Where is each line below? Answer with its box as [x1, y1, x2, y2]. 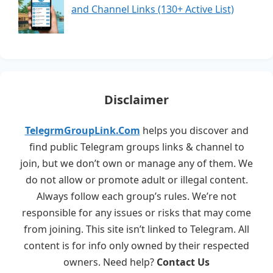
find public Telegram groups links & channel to [29, 140, 244, 154]
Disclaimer [104, 91, 169, 108]
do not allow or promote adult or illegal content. [25, 172, 248, 186]
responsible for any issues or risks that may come [22, 205, 251, 219]
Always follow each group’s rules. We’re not [37, 189, 236, 203]
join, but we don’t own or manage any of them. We [20, 156, 253, 170]
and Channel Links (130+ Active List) [71, 2, 234, 16]
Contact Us [157, 255, 210, 269]
